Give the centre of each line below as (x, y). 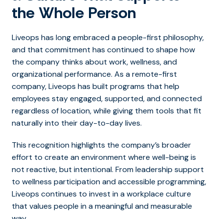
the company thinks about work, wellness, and (94, 62)
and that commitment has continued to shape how (103, 49)
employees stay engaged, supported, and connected (107, 98)
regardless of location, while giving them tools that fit (107, 110)
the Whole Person (74, 12)
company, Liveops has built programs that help (96, 86)
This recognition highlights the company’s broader (101, 145)
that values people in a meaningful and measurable (102, 206)
